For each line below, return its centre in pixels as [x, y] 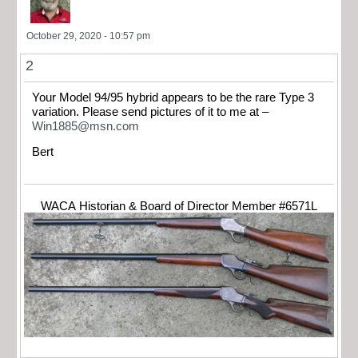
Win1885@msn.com [86, 126]
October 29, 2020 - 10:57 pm [88, 36]
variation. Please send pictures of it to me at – [175, 111]
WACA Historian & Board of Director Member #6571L [179, 206]
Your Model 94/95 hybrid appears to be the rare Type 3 [173, 97]
